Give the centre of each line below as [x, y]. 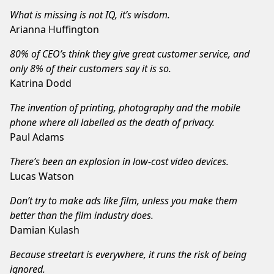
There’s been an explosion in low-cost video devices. [119, 161]
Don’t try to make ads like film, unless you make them [124, 200]
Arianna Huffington [54, 29]
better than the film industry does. [82, 215]
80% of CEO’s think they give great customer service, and [130, 54]
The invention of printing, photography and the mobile [125, 107]
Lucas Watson [42, 176]
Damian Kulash [45, 230]
